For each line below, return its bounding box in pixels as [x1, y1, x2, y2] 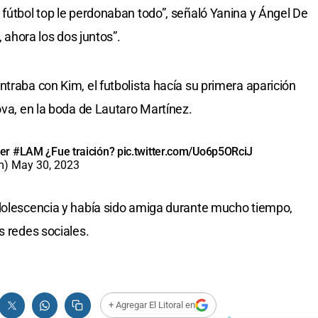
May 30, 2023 [11, 158, 79, 172]
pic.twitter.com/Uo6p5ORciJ [116, 144, 253, 158]
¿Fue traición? [43, 144, 117, 158]
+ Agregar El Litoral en [108, 300, 195, 311]
